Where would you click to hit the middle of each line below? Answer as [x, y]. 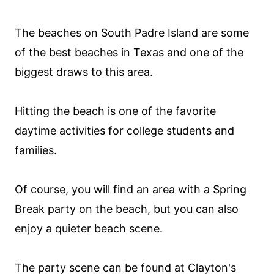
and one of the [204, 52]
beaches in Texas [119, 52]
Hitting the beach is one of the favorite [115, 111]
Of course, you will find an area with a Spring [131, 189]
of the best [45, 52]
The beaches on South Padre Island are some [132, 33]
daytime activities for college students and [124, 131]
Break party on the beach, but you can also [127, 209]
